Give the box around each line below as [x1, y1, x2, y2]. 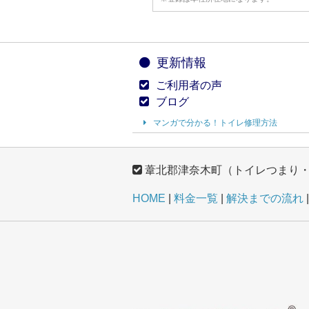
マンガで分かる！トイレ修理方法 [153, 118, 277, 128]
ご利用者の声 [156, 79, 222, 91]
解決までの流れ [226, 192, 303, 204]
